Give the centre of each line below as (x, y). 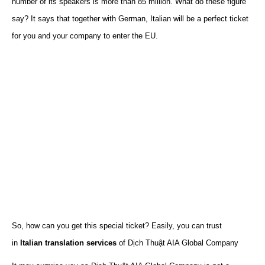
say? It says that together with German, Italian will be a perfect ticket (130, 19)
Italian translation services (68, 243)
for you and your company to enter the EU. (85, 36)
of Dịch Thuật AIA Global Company (177, 243)
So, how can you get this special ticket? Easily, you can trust (117, 226)
